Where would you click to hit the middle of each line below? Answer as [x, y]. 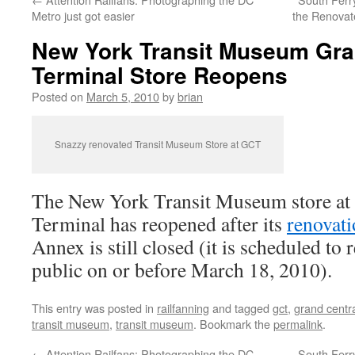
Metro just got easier [83, 15]
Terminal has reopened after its [159, 223]
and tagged [241, 308]
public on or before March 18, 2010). [182, 269]
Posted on [57, 96]
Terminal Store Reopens [160, 75]
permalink [298, 324]
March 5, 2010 [123, 96]
